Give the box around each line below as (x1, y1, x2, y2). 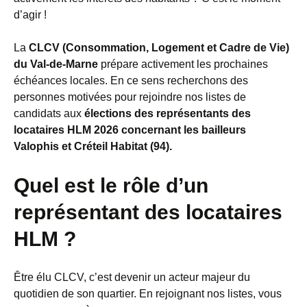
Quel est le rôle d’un (14, 174, 208, 197)
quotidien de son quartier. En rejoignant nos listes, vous (14, 288, 282, 300)
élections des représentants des (84, 108, 251, 120)
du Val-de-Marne (14, 58, 98, 71)
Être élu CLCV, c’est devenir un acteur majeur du (14, 271, 250, 284)
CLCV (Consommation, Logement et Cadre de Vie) (29, 42, 289, 54)
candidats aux (14, 108, 84, 120)
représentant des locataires (14, 201, 282, 224)
